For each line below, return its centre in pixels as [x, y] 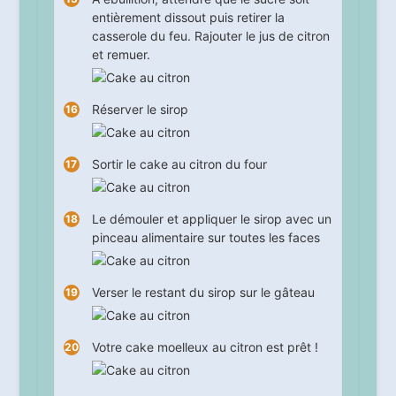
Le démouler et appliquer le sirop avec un [211, 219]
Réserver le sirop [140, 110]
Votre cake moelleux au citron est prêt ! [205, 347]
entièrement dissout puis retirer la [188, 18]
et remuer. [121, 55]
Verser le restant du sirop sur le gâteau [203, 293]
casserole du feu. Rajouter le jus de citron [210, 36]
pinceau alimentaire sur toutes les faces [206, 238]
